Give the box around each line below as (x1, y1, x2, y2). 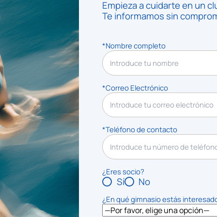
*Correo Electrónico (102, 82, 168, 93)
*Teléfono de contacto (102, 124, 177, 135)
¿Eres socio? (102, 166, 144, 176)
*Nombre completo (102, 40, 166, 50)
